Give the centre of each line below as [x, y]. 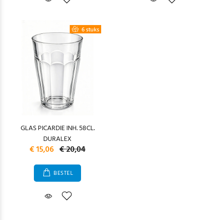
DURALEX [57, 139]
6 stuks [90, 30]
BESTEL [64, 173]
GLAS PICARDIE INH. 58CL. [57, 128]
